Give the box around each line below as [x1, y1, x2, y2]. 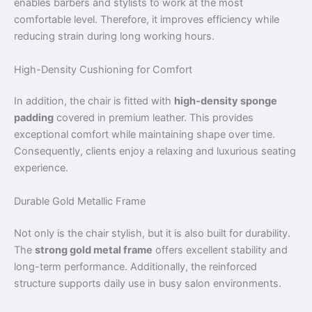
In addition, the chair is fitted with [14, 95, 174, 108]
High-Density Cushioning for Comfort [14, 63, 192, 76]
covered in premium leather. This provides [54, 111, 253, 125]
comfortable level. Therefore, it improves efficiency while [14, 13, 279, 26]
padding [14, 111, 54, 125]
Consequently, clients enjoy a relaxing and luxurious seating [14, 145, 296, 158]
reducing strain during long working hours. [14, 30, 214, 43]
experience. [14, 162, 68, 175]
